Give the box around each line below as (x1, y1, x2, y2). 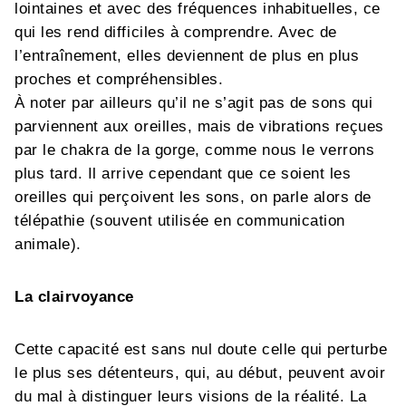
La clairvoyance (14, 288, 134, 305)
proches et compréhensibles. (14, 71, 224, 88)
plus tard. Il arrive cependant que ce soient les (14, 165, 352, 182)
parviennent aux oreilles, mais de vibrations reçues (14, 118, 385, 135)
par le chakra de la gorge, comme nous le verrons (14, 141, 375, 159)
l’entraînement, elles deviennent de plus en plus (14, 47, 360, 64)
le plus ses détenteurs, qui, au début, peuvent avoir (14, 364, 386, 382)
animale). (14, 236, 82, 253)
